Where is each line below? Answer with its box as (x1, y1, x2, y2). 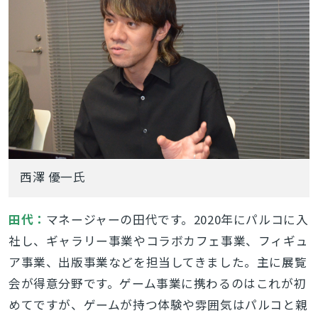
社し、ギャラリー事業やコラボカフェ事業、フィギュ (8, 231, 309, 249)
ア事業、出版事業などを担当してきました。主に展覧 (8, 253, 307, 270)
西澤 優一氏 (20, 168, 86, 185)
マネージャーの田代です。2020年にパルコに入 (45, 210, 309, 228)
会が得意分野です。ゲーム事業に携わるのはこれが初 (8, 274, 307, 292)
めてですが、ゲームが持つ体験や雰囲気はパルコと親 (8, 295, 308, 313)
